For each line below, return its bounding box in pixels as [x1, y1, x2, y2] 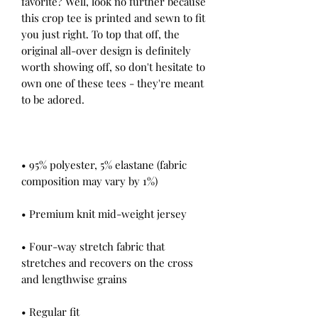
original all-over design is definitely [21, 43, 191, 58]
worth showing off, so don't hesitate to [21, 60, 205, 75]
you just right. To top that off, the [21, 27, 180, 42]
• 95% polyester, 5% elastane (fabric [21, 158, 187, 172]
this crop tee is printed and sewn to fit [21, 11, 205, 26]
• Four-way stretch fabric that [21, 239, 165, 254]
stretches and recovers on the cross [21, 256, 193, 270]
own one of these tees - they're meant [21, 76, 204, 91]
